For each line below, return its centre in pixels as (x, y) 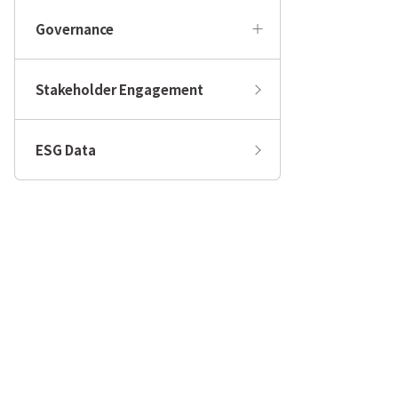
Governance (75, 29)
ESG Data (66, 150)
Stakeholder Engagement (119, 90)
